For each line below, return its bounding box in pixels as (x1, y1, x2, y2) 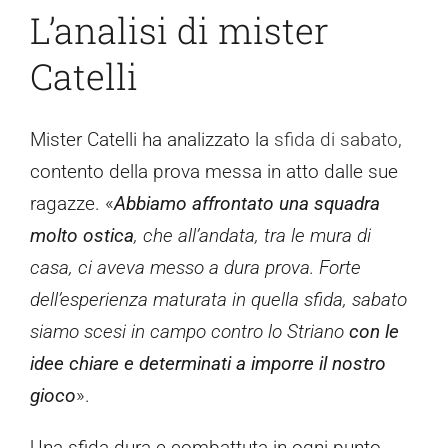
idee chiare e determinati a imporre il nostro (30, 352, 386, 376)
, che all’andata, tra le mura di (134, 224, 371, 248)
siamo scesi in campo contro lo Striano (30, 320, 349, 344)
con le (349, 320, 399, 344)
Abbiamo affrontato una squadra (114, 192, 380, 216)
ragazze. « (30, 192, 114, 216)
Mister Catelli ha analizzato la (30, 128, 274, 152)
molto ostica (30, 224, 134, 248)
